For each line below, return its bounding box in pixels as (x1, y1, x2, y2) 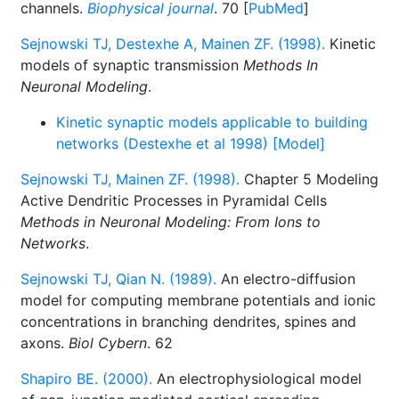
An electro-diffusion (216, 270, 355, 288)
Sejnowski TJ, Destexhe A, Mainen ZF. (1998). (20, 35, 325, 53)
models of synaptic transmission (20, 56, 243, 74)
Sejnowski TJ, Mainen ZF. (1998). (20, 170, 240, 188)
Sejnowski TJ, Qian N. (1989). (20, 270, 216, 288)
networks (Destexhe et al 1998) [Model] (56, 134, 325, 152)
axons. (20, 334, 69, 352)
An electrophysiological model (152, 370, 362, 387)
